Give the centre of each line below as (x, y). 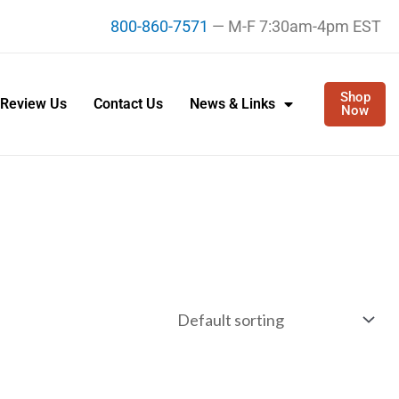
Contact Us (128, 103)
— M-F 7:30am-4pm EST (295, 26)
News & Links (232, 103)
